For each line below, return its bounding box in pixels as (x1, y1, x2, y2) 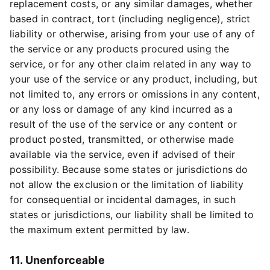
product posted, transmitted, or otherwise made (10, 133, 234, 145)
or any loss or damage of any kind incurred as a (10, 103, 233, 115)
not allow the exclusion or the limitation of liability (10, 178, 244, 190)
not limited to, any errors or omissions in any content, (10, 88, 260, 100)
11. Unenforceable (10, 254, 105, 266)
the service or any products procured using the (10, 43, 230, 55)
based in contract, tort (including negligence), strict (10, 13, 251, 25)
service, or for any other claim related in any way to (10, 58, 252, 70)
